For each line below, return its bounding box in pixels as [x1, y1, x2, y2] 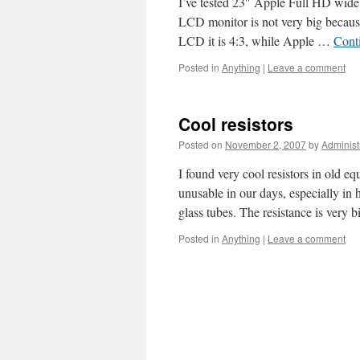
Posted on [178, 137, 223, 151]
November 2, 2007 [225, 137, 306, 151]
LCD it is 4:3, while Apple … [178, 32, 333, 49]
